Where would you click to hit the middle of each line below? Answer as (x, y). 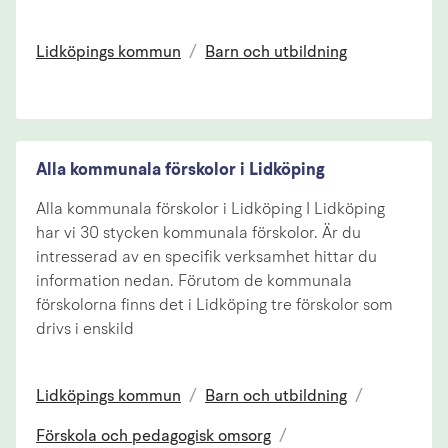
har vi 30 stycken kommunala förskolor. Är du (198, 233)
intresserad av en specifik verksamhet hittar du (206, 257)
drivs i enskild (85, 329)
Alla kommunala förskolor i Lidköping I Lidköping (210, 209)
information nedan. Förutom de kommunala (194, 281)
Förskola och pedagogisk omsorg (153, 436)
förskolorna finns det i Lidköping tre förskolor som (214, 305)
